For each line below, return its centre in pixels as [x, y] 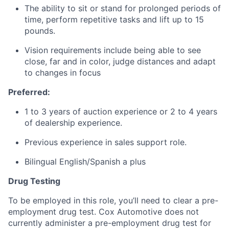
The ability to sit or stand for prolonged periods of [123, 8]
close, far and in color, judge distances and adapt [120, 61]
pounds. [40, 31]
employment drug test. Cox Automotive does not [104, 212]
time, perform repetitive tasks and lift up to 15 [114, 19]
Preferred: [29, 92]
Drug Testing [34, 181]
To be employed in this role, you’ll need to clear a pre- [113, 200]
